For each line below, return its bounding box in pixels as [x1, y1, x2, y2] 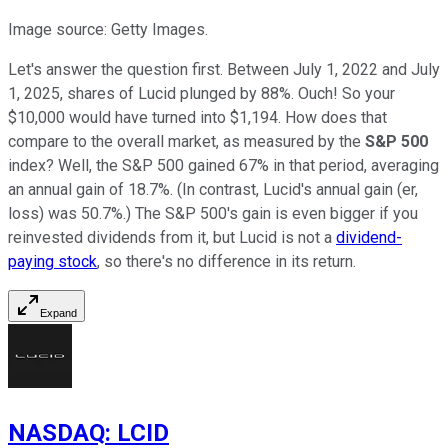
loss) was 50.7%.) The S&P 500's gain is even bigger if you [8, 203, 418, 223]
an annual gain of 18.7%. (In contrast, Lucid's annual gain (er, [8, 179, 418, 199]
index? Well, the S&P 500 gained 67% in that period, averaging [8, 155, 439, 175]
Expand [40, 306, 77, 319]
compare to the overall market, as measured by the [8, 131, 365, 151]
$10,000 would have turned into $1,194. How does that [8, 107, 387, 127]
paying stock [8, 251, 97, 271]
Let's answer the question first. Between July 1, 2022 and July [8, 59, 440, 79]
